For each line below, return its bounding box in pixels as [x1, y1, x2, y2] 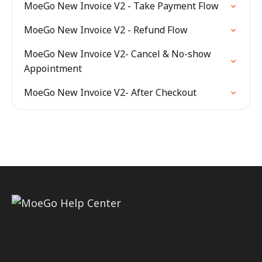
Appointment [24, 62, 82, 75]
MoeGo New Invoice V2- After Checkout [24, 86, 196, 99]
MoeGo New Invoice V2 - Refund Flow [24, 23, 188, 36]
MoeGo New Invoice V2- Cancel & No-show [24, 47, 211, 60]
